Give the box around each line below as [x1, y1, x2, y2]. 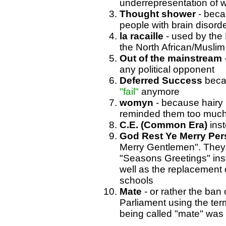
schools [119, 175, 153, 186]
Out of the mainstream [119, 53, 222, 64]
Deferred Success [119, 75, 202, 86]
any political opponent [119, 64, 214, 75]
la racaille [119, 31, 163, 42]
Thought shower [119, 9, 196, 20]
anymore [138, 86, 180, 97]
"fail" [119, 86, 139, 97]
